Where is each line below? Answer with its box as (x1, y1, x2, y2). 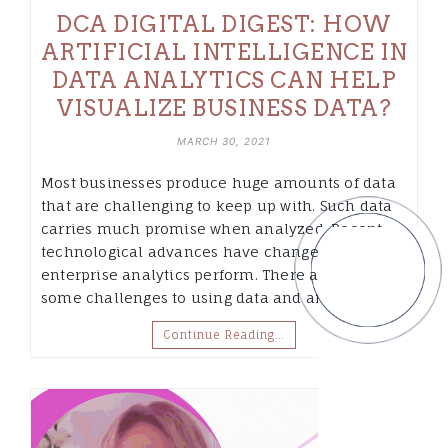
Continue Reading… (163, 328, 285, 343)
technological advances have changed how (41, 243, 363, 261)
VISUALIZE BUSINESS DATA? (57, 95, 391, 122)
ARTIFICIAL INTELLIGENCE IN (40, 39, 408, 66)
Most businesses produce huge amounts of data (41, 174, 396, 192)
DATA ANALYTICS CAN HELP (51, 67, 397, 94)
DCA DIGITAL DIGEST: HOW (56, 11, 392, 38)
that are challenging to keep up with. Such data (41, 197, 393, 215)
